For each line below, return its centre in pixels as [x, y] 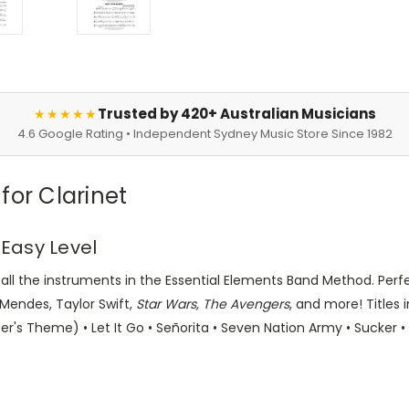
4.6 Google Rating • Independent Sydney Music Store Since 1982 [204, 134]
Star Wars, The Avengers [213, 304]
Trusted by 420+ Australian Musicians [236, 114]
